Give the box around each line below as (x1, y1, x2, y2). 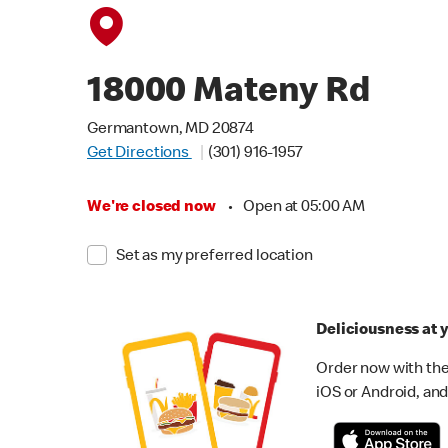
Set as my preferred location (115, 249, 313, 265)
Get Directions (87, 146, 192, 162)
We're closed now (87, 200, 216, 216)
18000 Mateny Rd (87, 76, 371, 112)
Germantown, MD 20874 (87, 122, 254, 138)
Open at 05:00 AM (243, 200, 365, 216)
